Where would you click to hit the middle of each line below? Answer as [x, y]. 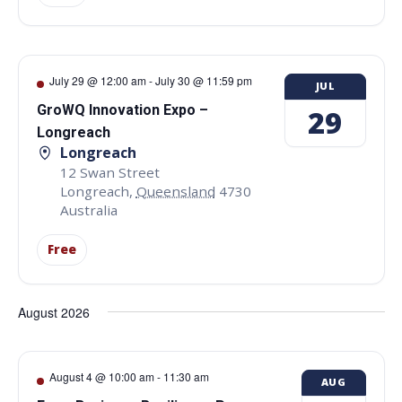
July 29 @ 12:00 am [97, 80]
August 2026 [53, 312]
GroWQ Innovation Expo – [122, 109]
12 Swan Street [109, 173]
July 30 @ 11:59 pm [203, 80]
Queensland [175, 192]
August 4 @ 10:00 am [101, 376]
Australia [88, 210]
